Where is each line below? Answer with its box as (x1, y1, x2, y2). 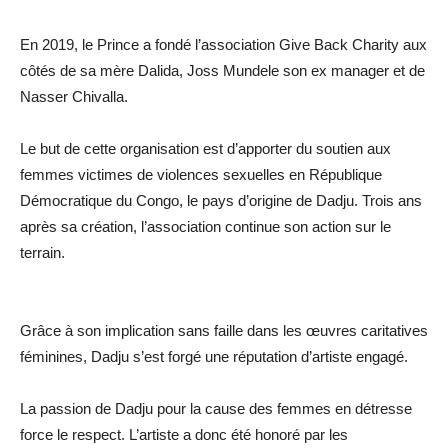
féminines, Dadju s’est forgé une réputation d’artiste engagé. (20, 347, 408, 365)
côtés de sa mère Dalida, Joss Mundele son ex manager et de (20, 61, 425, 79)
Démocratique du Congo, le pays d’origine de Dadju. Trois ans (20, 191, 422, 209)
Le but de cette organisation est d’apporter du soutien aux (20, 139, 391, 157)
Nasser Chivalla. (20, 87, 128, 105)
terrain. (20, 243, 65, 261)
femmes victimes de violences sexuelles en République (20, 165, 382, 183)
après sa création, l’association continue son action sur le (20, 217, 391, 235)
